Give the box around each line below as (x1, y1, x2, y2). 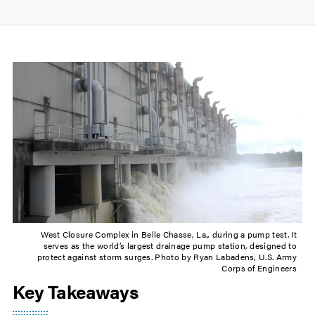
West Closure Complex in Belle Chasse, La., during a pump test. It (41, 228, 297, 241)
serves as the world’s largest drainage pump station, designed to (43, 239, 297, 252)
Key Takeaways (13, 278, 139, 305)
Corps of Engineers (221, 262, 297, 275)
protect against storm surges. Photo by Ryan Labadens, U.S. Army (37, 250, 297, 264)
